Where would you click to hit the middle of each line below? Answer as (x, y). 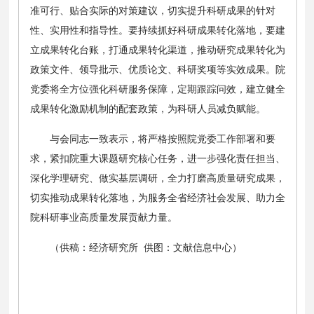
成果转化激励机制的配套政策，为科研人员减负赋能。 (148, 109)
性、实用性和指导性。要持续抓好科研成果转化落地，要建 (157, 30)
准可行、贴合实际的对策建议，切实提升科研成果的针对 (152, 11)
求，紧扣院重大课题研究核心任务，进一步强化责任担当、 (157, 159)
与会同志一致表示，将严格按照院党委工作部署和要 (162, 139)
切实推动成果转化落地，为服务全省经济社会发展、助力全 (157, 198)
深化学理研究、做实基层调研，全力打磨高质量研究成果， (157, 178)
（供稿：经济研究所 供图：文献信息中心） (145, 248)
